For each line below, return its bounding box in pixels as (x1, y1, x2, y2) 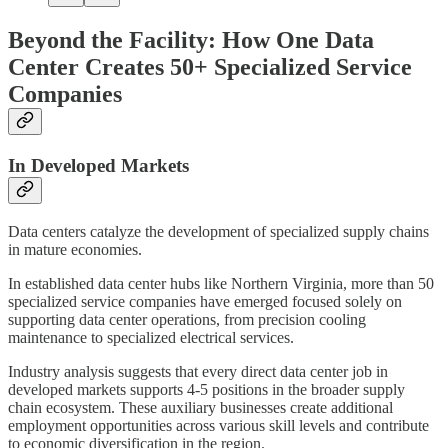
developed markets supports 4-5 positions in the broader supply (8, 380, 405, 398)
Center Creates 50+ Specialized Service (8, 54, 412, 81)
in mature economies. (8, 240, 142, 258)
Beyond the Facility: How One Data (8, 27, 374, 54)
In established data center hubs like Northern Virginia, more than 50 (8, 274, 434, 292)
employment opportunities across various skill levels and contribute (8, 416, 429, 434)
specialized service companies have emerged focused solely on (8, 292, 402, 310)
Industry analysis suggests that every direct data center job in (8, 362, 388, 380)
